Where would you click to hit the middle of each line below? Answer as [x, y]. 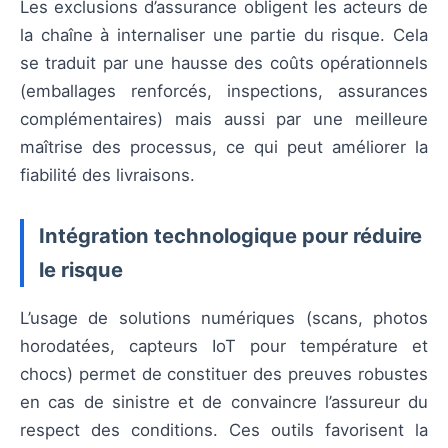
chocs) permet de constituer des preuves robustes [224, 373]
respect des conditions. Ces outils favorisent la [224, 429]
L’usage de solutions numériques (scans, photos [224, 317]
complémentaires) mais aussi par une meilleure [224, 118]
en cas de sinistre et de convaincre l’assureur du [224, 401]
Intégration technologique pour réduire [230, 235]
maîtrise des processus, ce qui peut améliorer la [224, 146]
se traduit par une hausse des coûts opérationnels [224, 62]
